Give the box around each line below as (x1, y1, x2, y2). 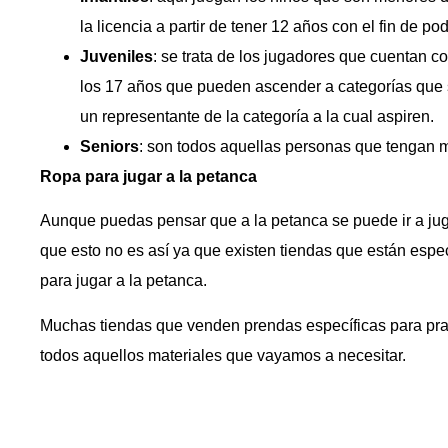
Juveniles (80, 47, 153, 65)
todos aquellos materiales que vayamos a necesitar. (40, 346, 406, 364)
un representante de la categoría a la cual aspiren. (80, 107, 434, 125)
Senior (80, 137, 130, 155)
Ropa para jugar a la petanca (40, 167, 257, 185)
